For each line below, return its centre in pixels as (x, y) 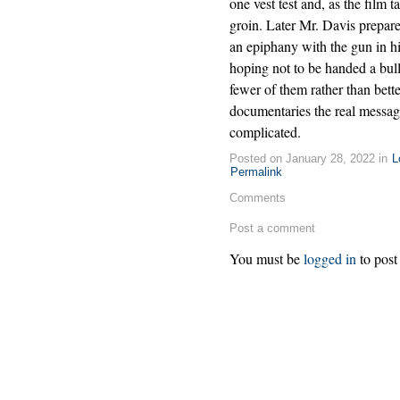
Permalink (256, 172)
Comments (258, 198)
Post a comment (272, 229)
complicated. (265, 132)
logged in (330, 259)
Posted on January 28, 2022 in (310, 159)
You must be (267, 259)
